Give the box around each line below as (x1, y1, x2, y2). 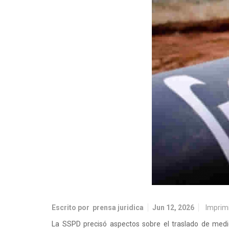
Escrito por (52, 203, 93, 212)
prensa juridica (93, 203, 144, 212)
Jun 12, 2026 (152, 203, 194, 212)
